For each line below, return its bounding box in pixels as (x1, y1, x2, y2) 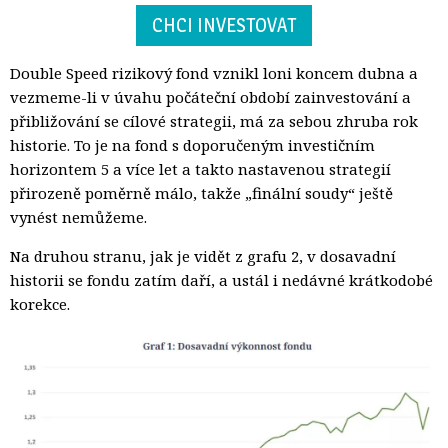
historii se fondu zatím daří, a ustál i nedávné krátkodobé (10, 270, 433, 291)
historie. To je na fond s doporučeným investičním (10, 135, 375, 156)
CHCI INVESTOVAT (152, 13, 296, 38)
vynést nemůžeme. (10, 207, 147, 228)
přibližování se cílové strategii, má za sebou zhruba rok (10, 111, 418, 132)
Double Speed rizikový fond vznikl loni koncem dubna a (10, 63, 418, 84)
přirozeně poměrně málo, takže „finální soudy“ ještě (10, 183, 393, 204)
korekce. (10, 294, 70, 315)
